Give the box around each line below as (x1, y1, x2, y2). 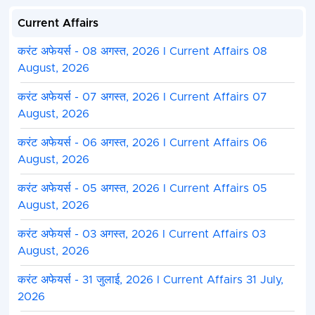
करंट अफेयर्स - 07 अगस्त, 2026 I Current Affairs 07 (17, 91, 267, 103)
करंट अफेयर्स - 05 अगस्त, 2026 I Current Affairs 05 (17, 183, 267, 195)
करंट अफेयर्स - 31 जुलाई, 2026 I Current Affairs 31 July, (17, 274, 283, 286)
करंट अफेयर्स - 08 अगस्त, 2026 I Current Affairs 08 (17, 46, 267, 58)
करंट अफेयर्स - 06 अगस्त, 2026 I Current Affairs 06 (17, 137, 267, 149)
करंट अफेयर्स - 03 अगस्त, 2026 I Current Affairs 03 (17, 229, 266, 240)
